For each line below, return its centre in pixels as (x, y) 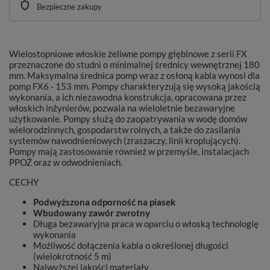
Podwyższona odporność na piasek (104, 202)
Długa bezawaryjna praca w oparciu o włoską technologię (146, 224)
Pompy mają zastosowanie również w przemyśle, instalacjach (129, 151)
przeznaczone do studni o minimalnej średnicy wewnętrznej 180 (134, 64)
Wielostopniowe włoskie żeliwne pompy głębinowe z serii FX (128, 54)
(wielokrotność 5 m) (72, 256)
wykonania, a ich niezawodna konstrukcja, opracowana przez (128, 97)
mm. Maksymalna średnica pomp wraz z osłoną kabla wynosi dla (134, 75)
